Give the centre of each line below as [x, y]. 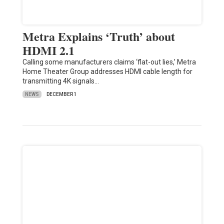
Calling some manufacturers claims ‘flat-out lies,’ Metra [109, 62]
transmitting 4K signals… [60, 81]
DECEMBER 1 [61, 94]
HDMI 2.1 [48, 50]
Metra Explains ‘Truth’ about [98, 36]
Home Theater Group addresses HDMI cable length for [107, 72]
